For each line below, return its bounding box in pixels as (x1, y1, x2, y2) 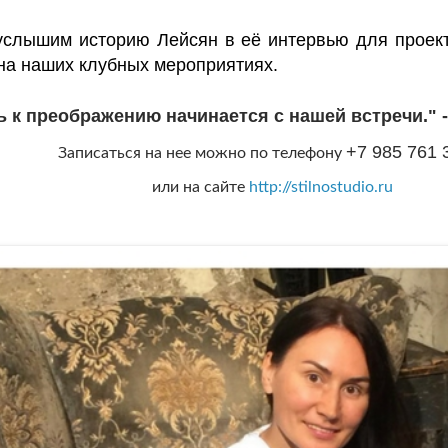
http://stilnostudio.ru (248, 179, 393, 196)
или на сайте (151, 179, 249, 196)
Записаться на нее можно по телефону (58, 145, 346, 162)
